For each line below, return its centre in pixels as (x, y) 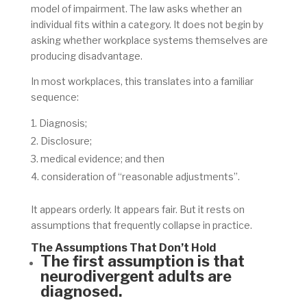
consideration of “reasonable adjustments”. (140, 177)
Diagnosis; (64, 123)
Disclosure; (66, 141)
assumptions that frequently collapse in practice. (141, 225)
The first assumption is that (142, 261)
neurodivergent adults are (136, 277)
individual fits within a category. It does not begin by (147, 25)
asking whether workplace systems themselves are (149, 40)
